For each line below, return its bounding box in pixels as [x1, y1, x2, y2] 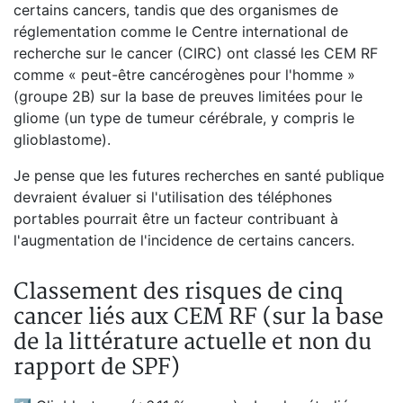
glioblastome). [13, 130, 111, 148]
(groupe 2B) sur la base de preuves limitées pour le [13, 87, 363, 105]
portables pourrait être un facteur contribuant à [13, 210, 338, 228]
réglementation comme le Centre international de [13, 22, 348, 40]
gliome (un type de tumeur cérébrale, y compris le [13, 109, 354, 127]
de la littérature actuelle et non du [13, 328, 372, 356]
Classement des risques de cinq [13, 278, 344, 306]
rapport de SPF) [13, 354, 180, 381]
